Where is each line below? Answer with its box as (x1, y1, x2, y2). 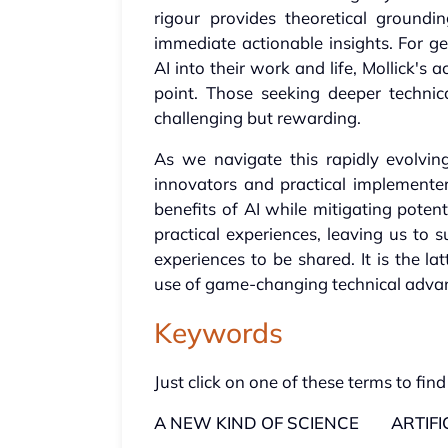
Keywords (154, 315, 284, 351)
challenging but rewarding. (154, 107, 362, 129)
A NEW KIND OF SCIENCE (154, 412, 360, 434)
